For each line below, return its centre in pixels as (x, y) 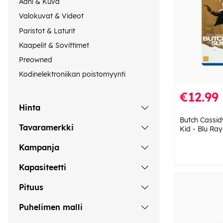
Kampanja (39, 147)
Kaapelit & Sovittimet (54, 45)
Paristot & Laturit (47, 31)
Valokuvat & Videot (51, 16)
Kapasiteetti (43, 167)
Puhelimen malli (51, 207)
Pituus (31, 187)
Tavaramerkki (46, 127)
